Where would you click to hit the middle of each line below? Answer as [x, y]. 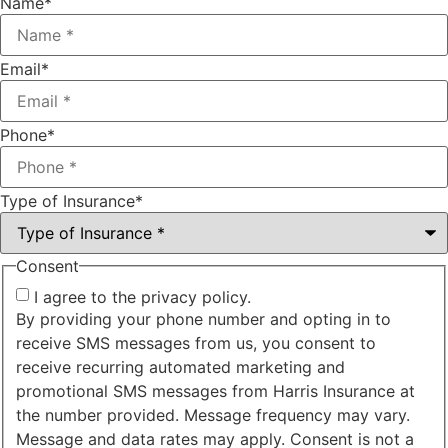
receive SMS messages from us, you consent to [196, 343]
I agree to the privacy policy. [142, 297]
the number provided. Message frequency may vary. [213, 415]
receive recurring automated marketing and [180, 367]
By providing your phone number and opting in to [203, 319]
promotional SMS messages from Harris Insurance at [215, 391]
